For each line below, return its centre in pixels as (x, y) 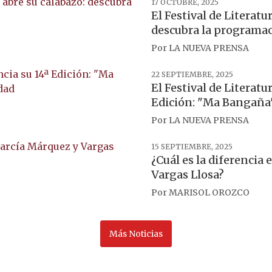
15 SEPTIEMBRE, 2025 (192, 147)
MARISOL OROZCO (209, 192)
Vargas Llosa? (188, 175)
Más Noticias (136, 234)
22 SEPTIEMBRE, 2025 (192, 74)
